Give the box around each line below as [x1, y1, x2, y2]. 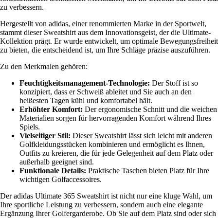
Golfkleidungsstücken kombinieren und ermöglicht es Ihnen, [19, 140, 205, 148]
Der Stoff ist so [150, 78, 198, 87]
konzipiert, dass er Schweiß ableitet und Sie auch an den [19, 87, 192, 96]
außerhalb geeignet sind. [19, 157, 94, 166]
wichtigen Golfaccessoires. [19, 175, 102, 183]
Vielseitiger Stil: [19, 131, 71, 140]
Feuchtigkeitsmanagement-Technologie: [19, 78, 150, 87]
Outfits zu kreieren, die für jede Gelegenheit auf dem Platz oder [19, 148, 213, 157]
